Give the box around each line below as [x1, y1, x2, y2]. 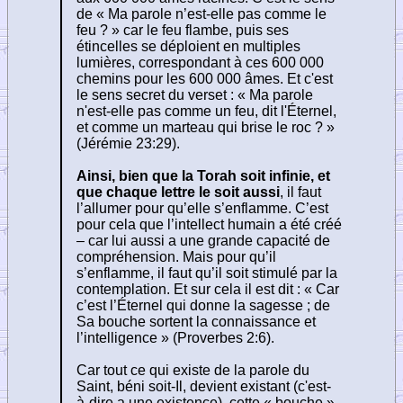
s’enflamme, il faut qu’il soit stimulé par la [76, 264, 337, 281]
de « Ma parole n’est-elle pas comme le [76, 5, 327, 22]
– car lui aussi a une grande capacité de [76, 232, 330, 248]
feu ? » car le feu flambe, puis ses [76, 22, 289, 38]
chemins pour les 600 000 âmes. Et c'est [76, 70, 333, 86]
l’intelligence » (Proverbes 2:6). [76, 329, 274, 345]
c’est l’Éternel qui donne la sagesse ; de [76, 297, 330, 313]
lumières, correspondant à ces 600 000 [76, 54, 324, 70]
